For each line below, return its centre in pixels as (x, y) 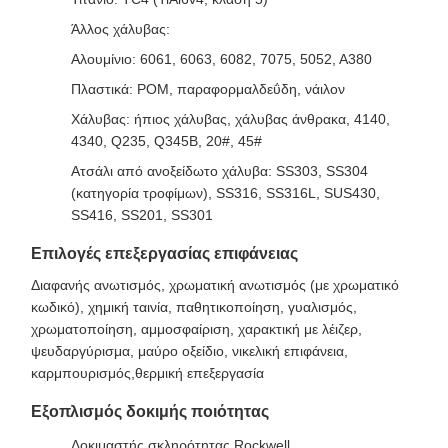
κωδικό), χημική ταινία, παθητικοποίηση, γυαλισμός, (194, 307)
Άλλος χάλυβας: (120, 29)
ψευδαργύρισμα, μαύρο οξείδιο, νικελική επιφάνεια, (189, 351)
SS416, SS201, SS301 (142, 215)
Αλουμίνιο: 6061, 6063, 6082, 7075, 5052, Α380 (221, 59)
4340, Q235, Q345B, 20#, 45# (166, 141)
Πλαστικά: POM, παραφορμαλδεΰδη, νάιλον (208, 89)
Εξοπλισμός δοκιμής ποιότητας (150, 411)
